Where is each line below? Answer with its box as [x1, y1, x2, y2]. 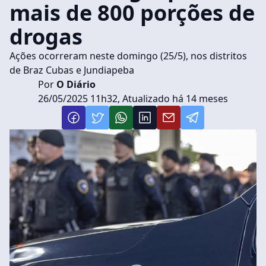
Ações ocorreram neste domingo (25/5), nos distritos [9, 49, 247, 62]
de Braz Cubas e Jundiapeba [9, 64, 134, 77]
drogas [9, 22, 83, 51]
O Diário [54, 78, 96, 91]
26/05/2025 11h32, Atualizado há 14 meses [38, 92, 228, 105]
